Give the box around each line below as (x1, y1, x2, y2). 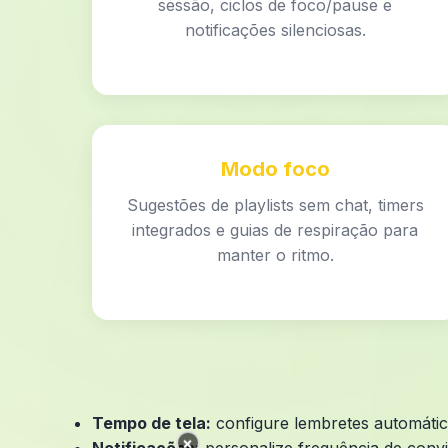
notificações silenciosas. (184, 20, 366, 40)
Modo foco (220, 157, 330, 181)
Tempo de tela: (92, 413, 211, 433)
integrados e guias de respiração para (132, 220, 419, 240)
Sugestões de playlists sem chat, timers (126, 195, 424, 215)
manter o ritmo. (216, 245, 334, 265)
